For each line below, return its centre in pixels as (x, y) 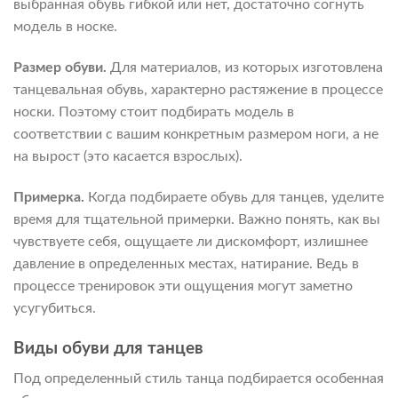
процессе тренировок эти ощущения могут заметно (183, 287)
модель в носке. (65, 27)
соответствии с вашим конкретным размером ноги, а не (196, 135)
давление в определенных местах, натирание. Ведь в (186, 264)
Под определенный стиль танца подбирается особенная (199, 379)
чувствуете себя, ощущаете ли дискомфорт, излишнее (191, 242)
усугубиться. (55, 309)
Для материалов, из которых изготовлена (247, 68)
